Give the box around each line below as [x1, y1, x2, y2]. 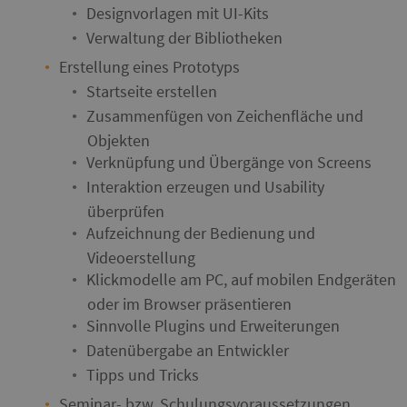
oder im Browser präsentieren [87, 293, 292, 314]
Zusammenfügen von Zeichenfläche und [86, 105, 363, 126]
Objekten [87, 130, 150, 151]
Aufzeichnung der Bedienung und [86, 223, 315, 243]
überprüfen [87, 201, 164, 222]
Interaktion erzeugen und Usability [86, 176, 324, 197]
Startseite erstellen [86, 81, 217, 102]
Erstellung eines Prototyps [59, 56, 240, 77]
